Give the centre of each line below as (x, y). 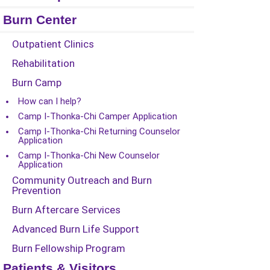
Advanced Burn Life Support (76, 229)
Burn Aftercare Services (66, 210)
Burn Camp (37, 83)
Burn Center (40, 20)
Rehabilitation (43, 63)
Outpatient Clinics (53, 44)
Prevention (36, 190)
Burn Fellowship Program (69, 248)
